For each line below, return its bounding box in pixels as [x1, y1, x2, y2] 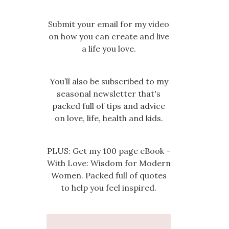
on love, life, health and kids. [54, 113, 163, 124]
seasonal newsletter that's [57, 88, 161, 99]
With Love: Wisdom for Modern [47, 158, 171, 169]
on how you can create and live [48, 31, 169, 42]
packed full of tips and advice [52, 101, 165, 111]
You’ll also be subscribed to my [49, 76, 168, 87]
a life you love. [81, 43, 136, 54]
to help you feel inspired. [61, 182, 156, 193]
